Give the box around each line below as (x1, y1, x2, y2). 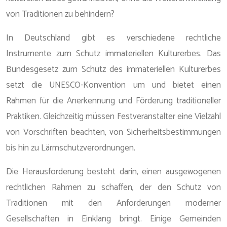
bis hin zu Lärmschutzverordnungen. (6, 141, 135, 155)
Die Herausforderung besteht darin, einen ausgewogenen (6, 165, 221, 179)
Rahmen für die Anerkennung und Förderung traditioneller (6, 94, 221, 108)
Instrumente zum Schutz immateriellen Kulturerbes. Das (6, 47, 221, 61)
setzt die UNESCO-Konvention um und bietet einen (6, 78, 221, 92)
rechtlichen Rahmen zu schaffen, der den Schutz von (6, 180, 221, 195)
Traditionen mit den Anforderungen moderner (6, 196, 221, 210)
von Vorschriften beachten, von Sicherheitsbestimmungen (6, 125, 221, 139)
